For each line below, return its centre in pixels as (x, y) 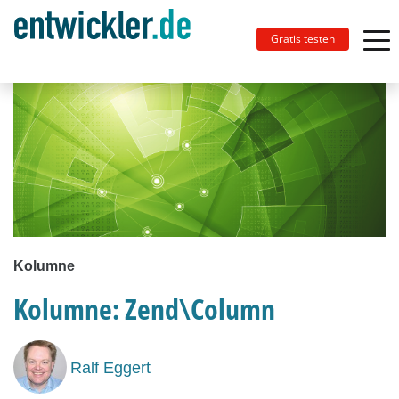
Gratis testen (303, 38)
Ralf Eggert (110, 367)
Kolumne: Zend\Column (144, 309)
